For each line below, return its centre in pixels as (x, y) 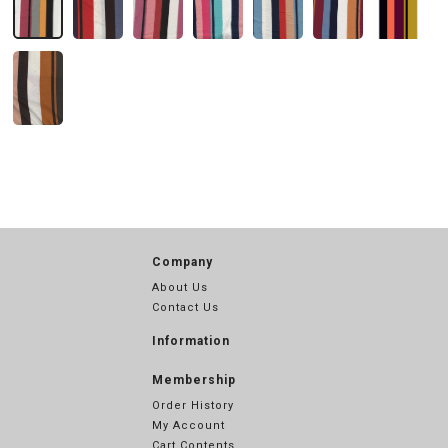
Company (182, 262)
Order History (193, 405)
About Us (180, 287)
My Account (188, 425)
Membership (194, 380)
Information (191, 341)
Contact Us (185, 307)
